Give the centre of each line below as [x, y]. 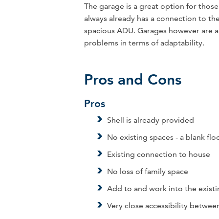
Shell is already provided [151, 120]
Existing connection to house [159, 154]
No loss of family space [148, 172]
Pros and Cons [133, 79]
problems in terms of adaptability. [144, 43]
